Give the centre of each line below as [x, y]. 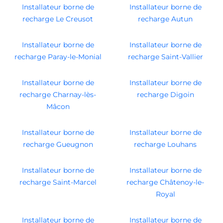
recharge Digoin [165, 95]
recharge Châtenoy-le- [165, 182]
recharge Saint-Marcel [58, 182]
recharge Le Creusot [58, 19]
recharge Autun [165, 19]
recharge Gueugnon [58, 145]
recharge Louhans [165, 145]
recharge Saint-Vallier [165, 57]
